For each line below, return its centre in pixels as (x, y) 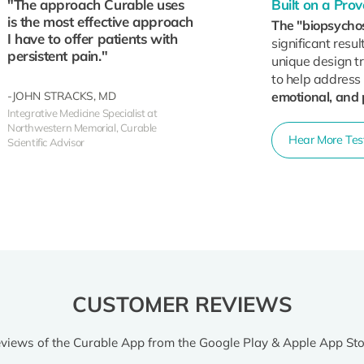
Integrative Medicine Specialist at (82, 113)
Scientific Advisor (46, 142)
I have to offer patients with (93, 38)
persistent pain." (58, 55)
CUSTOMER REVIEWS (182, 304)
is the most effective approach (101, 21)
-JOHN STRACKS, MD (62, 95)
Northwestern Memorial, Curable (82, 127)
